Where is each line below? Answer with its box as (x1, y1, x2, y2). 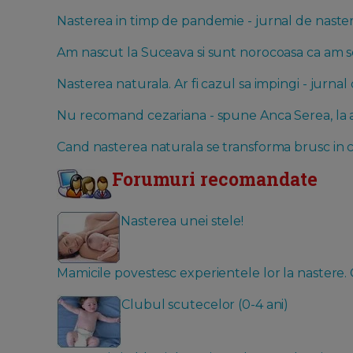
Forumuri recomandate (112, 167, 318, 191)
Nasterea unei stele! (121, 214, 243, 229)
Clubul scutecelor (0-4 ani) (121, 297, 289, 313)
